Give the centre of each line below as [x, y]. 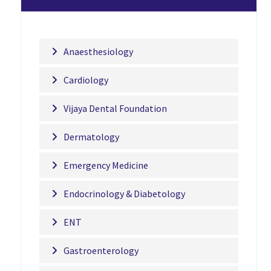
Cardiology [86, 80]
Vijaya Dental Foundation [115, 108]
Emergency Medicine [106, 165]
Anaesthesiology [98, 51]
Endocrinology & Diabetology [124, 194]
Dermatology [91, 137]
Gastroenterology [101, 250]
